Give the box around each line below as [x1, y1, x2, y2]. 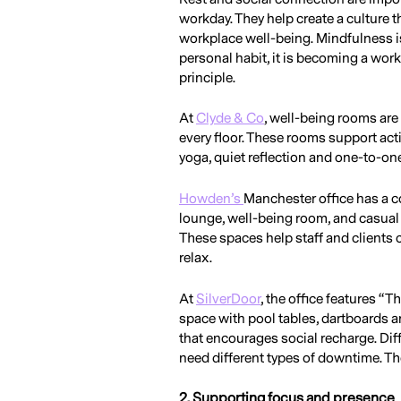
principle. [178, 68, 235, 87]
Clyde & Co [195, 109, 264, 128]
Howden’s [178, 190, 243, 209]
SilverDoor [195, 289, 260, 308]
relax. [178, 249, 212, 268]
